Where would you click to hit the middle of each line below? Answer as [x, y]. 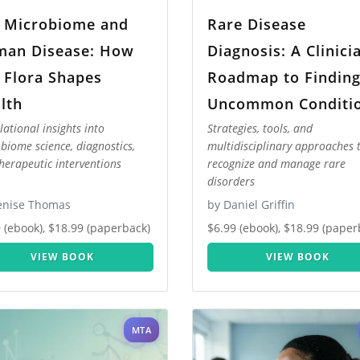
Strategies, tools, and [260, 129]
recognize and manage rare [276, 164]
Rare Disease [256, 24]
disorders [231, 182]
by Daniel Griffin [251, 205]
